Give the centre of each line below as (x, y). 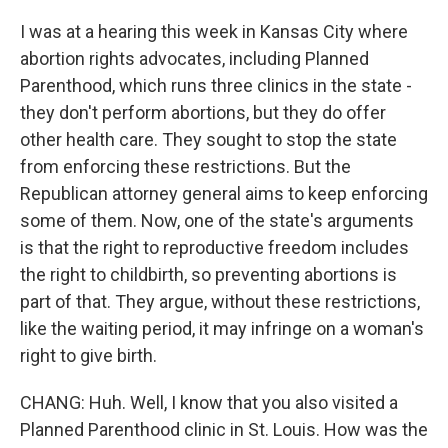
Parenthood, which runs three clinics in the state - (216, 85)
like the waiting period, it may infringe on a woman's (222, 328)
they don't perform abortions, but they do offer (203, 112)
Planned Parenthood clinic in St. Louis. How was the (224, 429)
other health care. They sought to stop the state (208, 139)
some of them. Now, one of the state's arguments (217, 220)
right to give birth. (88, 355)
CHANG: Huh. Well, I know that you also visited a (209, 402)
